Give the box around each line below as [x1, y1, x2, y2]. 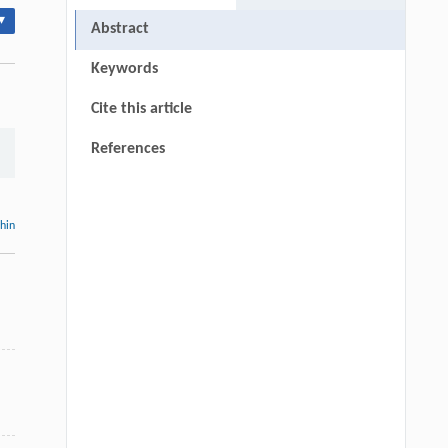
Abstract [90, 21, 149, 38]
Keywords [90, 61, 158, 78]
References [90, 141, 165, 158]
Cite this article [90, 101, 192, 118]
